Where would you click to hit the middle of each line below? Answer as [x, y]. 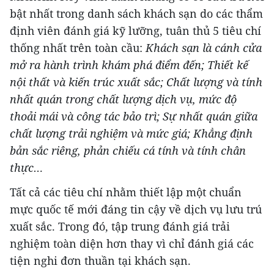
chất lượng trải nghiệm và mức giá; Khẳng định [131, 134]
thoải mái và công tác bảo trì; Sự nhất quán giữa [134, 117]
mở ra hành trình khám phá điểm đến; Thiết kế [129, 65]
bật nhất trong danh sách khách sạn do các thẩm [136, 14]
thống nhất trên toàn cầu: [78, 48]
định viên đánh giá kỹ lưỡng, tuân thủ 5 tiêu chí [135, 31]
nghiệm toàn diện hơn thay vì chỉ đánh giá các [132, 244]
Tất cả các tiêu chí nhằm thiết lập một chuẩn [126, 192]
